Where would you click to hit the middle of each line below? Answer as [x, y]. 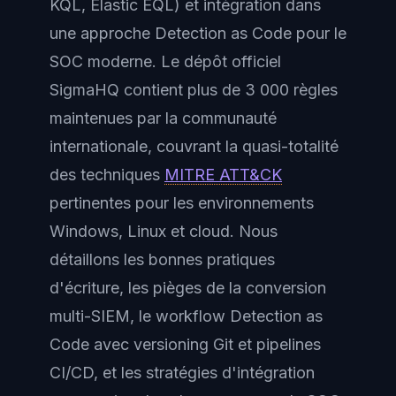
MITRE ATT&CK [223, 174]
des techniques [107, 174]
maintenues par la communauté [163, 118]
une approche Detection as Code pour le [198, 33]
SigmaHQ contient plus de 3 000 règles [194, 89]
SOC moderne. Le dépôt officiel [165, 61]
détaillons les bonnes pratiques [162, 259]
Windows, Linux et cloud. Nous [164, 231]
